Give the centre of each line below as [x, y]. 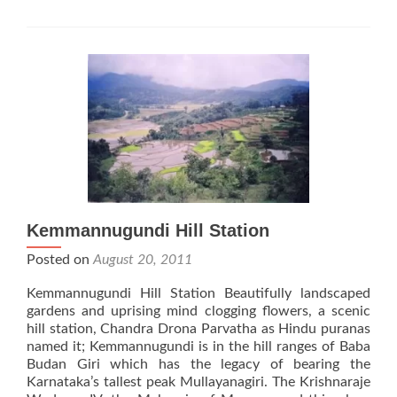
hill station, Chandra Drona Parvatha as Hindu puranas [198, 329]
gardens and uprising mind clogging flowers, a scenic [198, 311]
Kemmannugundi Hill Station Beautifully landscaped [198, 294]
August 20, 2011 [143, 260]
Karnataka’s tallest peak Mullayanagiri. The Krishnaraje [198, 382]
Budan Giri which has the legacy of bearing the [198, 365]
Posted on [60, 260]
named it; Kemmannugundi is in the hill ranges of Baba [198, 347]
